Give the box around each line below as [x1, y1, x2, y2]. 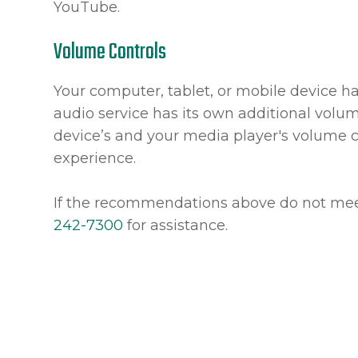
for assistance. [123, 217, 229, 234]
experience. [54, 149, 137, 167]
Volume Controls [54, 35, 167, 70]
